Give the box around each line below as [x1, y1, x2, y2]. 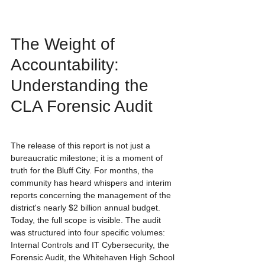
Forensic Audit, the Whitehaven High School [11, 253, 177, 263]
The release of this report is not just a [11, 141, 153, 151]
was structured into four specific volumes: [11, 228, 167, 238]
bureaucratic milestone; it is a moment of [11, 153, 165, 163]
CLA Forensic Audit [11, 96, 153, 115]
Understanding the [11, 76, 153, 95]
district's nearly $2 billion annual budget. [11, 203, 163, 213]
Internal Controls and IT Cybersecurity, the [11, 240, 172, 250]
